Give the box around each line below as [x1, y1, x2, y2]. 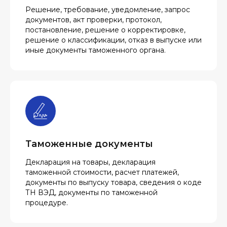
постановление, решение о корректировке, [25, 25, 185, 34]
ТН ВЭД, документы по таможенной [25, 188, 158, 197]
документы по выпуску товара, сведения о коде [25, 178, 202, 187]
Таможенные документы [25, 138, 153, 149]
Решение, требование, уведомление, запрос [25, 5, 190, 14]
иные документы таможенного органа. [25, 46, 166, 55]
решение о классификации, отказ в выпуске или [25, 35, 202, 45]
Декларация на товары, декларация [25, 158, 156, 167]
